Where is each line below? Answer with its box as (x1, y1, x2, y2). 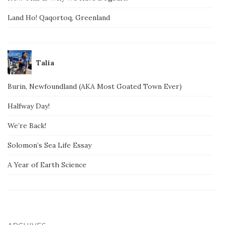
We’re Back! (8, 121, 46, 130)
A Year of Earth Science (8, 160, 86, 169)
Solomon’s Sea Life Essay (8, 140, 91, 150)
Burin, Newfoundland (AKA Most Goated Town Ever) (8, 81, 182, 91)
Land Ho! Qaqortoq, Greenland (8, 13, 110, 22)
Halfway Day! (8, 101, 50, 110)
